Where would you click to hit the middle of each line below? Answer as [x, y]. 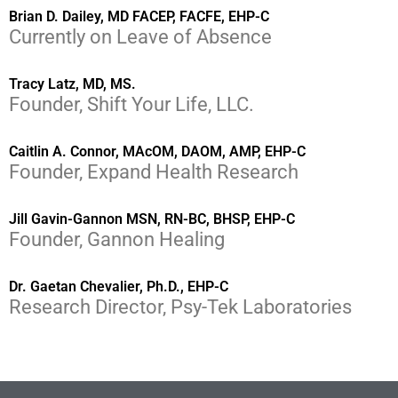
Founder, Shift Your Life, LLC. [131, 105]
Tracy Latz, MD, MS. [72, 84]
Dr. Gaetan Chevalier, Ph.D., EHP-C [119, 287]
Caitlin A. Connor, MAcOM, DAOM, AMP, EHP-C [157, 152]
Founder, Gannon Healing [117, 240]
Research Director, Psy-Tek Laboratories [180, 307]
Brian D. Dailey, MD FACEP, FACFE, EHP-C [139, 17]
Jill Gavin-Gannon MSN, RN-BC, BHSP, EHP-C [152, 219]
